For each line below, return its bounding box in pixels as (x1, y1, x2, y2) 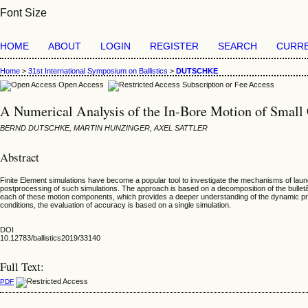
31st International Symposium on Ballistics (28, 67, 168, 76)
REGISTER (150, 41, 199, 52)
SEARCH (218, 41, 257, 52)
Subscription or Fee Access (180, 80, 274, 89)
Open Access (56, 80, 108, 89)
